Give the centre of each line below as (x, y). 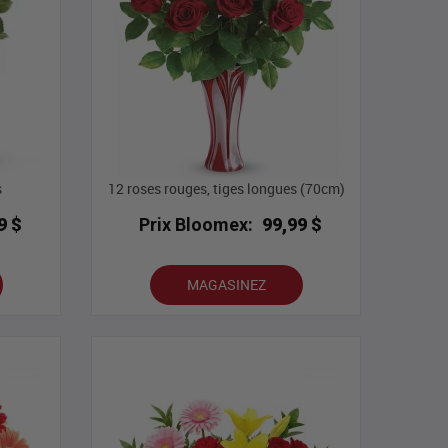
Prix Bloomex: (196, 225)
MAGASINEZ (226, 285)
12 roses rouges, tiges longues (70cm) (226, 189)
